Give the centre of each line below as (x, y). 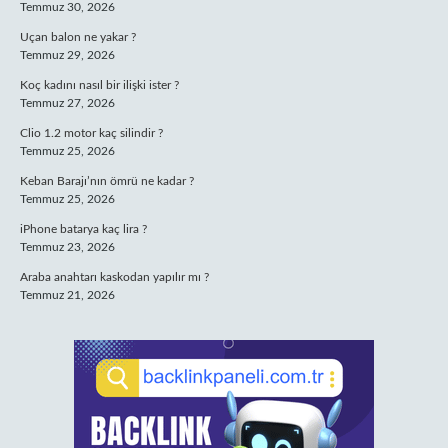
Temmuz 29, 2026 (67, 55)
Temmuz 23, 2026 (67, 247)
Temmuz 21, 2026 (67, 295)
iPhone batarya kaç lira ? (83, 229)
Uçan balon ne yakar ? (78, 37)
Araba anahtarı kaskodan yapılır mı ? (114, 277)
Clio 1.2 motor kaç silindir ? (91, 133)
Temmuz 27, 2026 (67, 103)
